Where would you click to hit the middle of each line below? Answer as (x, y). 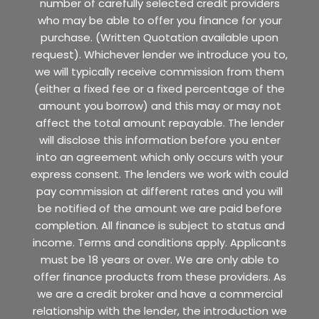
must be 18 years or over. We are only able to (159, 260)
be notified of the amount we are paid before (159, 209)
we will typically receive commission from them (159, 72)
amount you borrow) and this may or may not (159, 106)
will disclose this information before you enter (159, 140)
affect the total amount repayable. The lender (159, 123)
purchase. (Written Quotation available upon (159, 38)
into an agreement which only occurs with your (159, 157)
